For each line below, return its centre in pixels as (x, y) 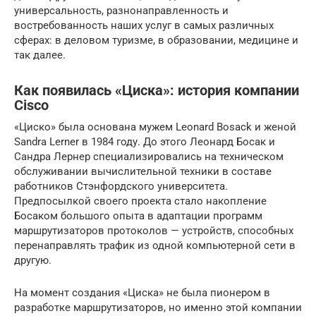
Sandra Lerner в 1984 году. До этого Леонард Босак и (145, 141)
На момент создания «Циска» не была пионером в (142, 292)
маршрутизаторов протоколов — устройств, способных (154, 230)
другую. (33, 260)
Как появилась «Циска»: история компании (157, 91)
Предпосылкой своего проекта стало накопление (140, 201)
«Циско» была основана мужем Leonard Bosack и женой (155, 127)
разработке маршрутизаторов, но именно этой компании (158, 307)
